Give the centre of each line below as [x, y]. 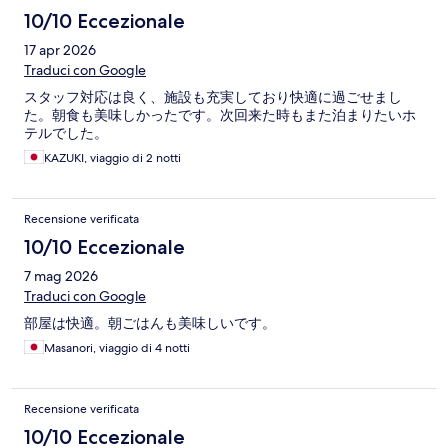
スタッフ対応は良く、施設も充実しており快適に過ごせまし [213, 97]
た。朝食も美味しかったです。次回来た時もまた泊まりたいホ [220, 115]
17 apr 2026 [60, 50]
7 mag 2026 [61, 276]
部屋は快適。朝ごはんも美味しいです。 [150, 323]
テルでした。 [66, 133]
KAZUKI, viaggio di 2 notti [112, 158]
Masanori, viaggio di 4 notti [117, 348]
